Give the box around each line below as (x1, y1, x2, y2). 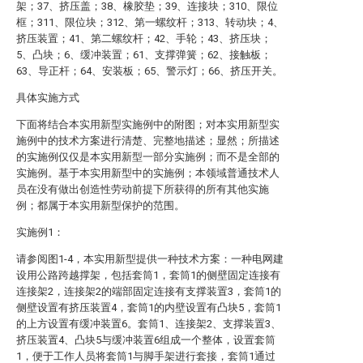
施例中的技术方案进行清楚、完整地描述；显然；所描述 (16, 135, 280, 147)
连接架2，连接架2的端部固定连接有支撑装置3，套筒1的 (16, 285, 281, 297)
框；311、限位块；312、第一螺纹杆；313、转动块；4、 (16, 16, 284, 28)
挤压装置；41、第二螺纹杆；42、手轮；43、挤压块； (16, 32, 271, 45)
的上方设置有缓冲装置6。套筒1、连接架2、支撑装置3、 (16, 318, 281, 330)
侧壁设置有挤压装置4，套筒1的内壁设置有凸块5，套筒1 (16, 301, 281, 314)
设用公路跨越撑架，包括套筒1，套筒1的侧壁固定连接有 (16, 269, 280, 281)
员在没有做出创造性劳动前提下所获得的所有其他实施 (16, 183, 269, 195)
